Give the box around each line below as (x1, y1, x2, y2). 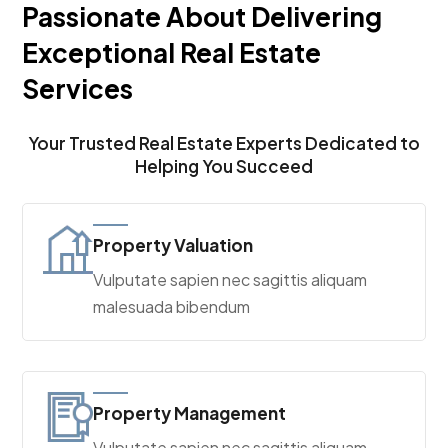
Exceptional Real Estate (22, 35, 322, 69)
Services (22, 71, 134, 105)
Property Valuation (93, 233, 254, 256)
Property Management (93, 401, 287, 424)
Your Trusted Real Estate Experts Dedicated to (28, 131, 420, 154)
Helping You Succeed (135, 154, 313, 177)
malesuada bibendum (93, 295, 251, 317)
